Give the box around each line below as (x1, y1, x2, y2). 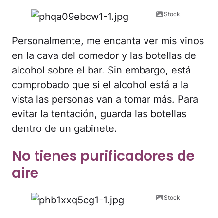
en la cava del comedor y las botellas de (12, 50, 196, 62)
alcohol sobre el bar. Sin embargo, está (12, 64, 191, 76)
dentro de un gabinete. (12, 123, 117, 135)
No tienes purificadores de (12, 146, 195, 165)
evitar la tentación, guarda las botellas (12, 108, 186, 120)
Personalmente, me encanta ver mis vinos (12, 35, 204, 47)
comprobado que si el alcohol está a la (12, 79, 188, 91)
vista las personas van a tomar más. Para (12, 93, 198, 106)
